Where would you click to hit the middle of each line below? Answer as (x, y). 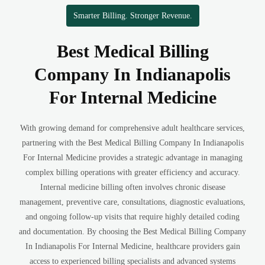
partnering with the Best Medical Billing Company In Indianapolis (132, 143)
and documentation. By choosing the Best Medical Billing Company (132, 232)
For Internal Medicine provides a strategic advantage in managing (132, 158)
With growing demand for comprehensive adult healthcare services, (132, 128)
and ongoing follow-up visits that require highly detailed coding (132, 217)
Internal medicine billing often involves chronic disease (132, 187)
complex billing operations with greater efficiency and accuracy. (132, 172)
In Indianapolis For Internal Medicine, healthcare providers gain (132, 246)
